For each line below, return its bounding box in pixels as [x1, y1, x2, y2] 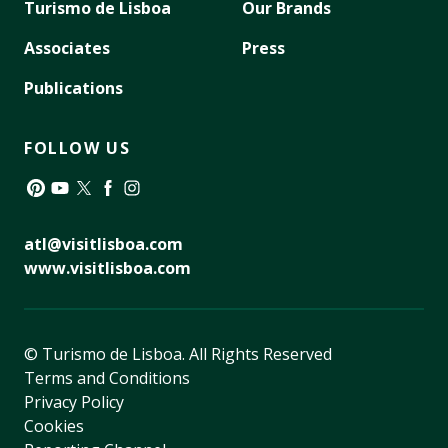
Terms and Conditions [24, 366, 190, 389]
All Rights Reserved [189, 342, 332, 365]
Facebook [95, 199, 167, 222]
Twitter [71, 199, 126, 222]
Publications [24, 76, 123, 99]
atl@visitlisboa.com [24, 232, 183, 255]
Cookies [24, 414, 84, 437]
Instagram [119, 199, 197, 222]
